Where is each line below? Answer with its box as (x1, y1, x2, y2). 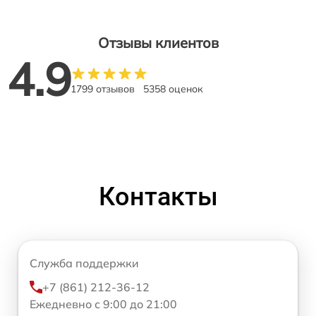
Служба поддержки (30, 256, 139, 271)
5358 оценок (143, 83, 203, 96)
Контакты (98, 182, 218, 212)
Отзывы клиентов (97, 34, 219, 52)
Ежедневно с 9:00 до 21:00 (30, 297, 177, 312)
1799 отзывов (71, 83, 135, 96)
